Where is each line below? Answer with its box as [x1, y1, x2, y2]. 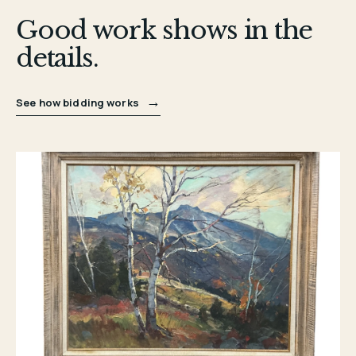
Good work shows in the [16, 14, 312, 46]
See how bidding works [16, 95, 142, 110]
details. [16, 41, 99, 74]
